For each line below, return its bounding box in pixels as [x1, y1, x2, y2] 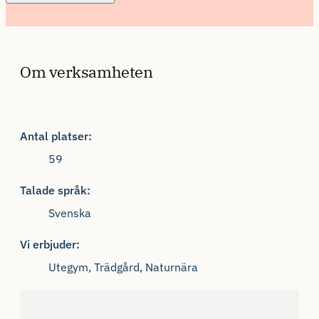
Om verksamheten [20, 61, 153, 83]
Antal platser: [20, 129, 92, 144]
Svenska [48, 206, 91, 221]
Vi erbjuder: [20, 237, 80, 252]
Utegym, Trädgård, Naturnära [48, 260, 198, 275]
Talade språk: [20, 183, 90, 198]
